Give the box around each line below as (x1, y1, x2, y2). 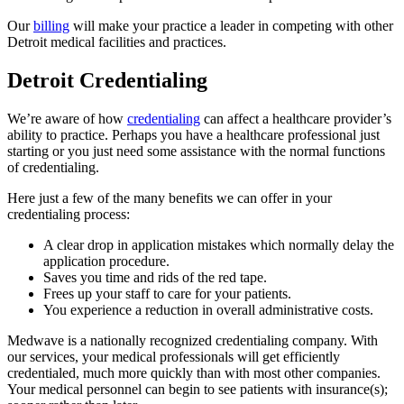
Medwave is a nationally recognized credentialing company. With (7, 332, 378, 348)
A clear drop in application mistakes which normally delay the (43, 236, 394, 252)
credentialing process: (7, 206, 130, 222)
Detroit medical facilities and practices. (7, 33, 226, 50)
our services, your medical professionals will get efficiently (7, 348, 340, 364)
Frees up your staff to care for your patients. (43, 285, 291, 301)
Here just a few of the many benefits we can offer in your (7, 189, 332, 206)
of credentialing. (7, 159, 99, 175)
